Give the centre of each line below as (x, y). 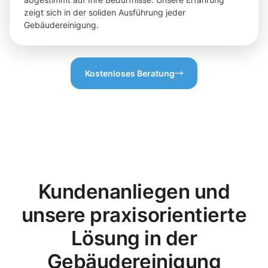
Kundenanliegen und (134, 192)
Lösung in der (134, 238)
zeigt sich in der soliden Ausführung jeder (105, 13)
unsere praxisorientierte (134, 215)
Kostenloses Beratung (130, 74)
